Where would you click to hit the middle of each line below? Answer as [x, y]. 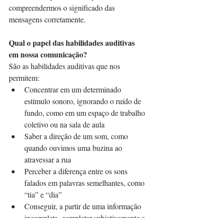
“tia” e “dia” [43, 194]
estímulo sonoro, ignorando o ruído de [84, 101]
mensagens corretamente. [48, 19]
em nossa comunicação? [48, 54]
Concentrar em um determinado [74, 89]
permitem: [24, 78]
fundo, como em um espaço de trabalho [86, 113]
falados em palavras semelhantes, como [85, 183]
